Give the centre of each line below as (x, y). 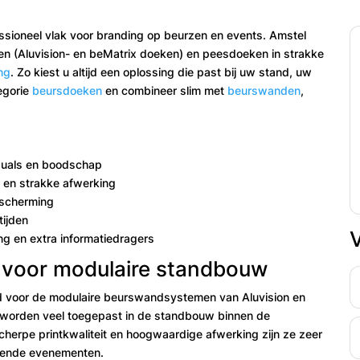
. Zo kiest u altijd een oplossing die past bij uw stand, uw (162, 72)
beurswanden (264, 90)
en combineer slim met (165, 90)
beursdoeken (67, 90)
